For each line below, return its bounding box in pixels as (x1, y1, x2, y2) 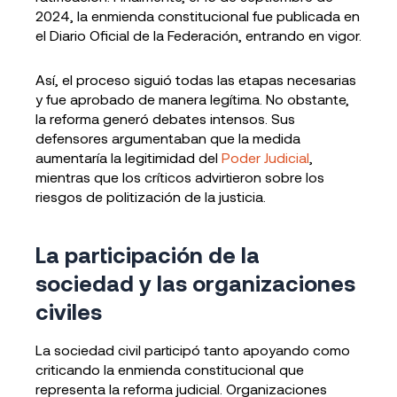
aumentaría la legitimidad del (35, 149, 222, 166)
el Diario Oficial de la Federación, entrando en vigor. (35, 27, 362, 43)
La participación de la (35, 240, 260, 268)
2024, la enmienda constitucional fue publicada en (35, 7, 360, 24)
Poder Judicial (222, 149, 309, 166)
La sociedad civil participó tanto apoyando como (35, 341, 350, 358)
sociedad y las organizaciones (35, 269, 355, 296)
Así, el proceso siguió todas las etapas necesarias (35, 71, 356, 88)
